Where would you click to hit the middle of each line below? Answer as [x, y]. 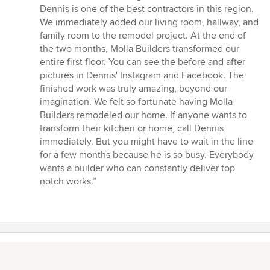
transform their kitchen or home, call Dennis [132, 129]
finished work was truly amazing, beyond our [133, 89]
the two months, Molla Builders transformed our [140, 49]
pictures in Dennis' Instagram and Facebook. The [142, 76]
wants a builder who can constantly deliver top [137, 168]
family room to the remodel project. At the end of [143, 36]
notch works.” [68, 182]
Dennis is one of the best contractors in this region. [147, 9]
